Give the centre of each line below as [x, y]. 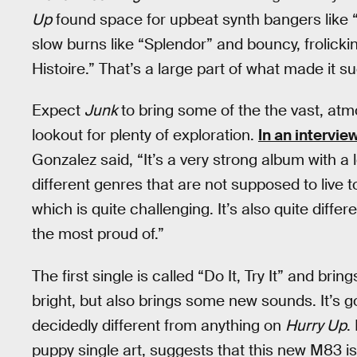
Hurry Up [316, 325]
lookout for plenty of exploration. [145, 135]
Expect [58, 111]
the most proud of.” [98, 234]
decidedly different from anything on [159, 325]
